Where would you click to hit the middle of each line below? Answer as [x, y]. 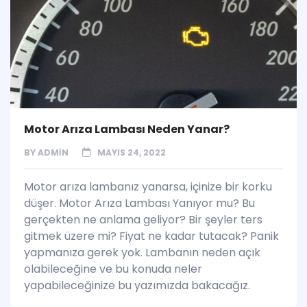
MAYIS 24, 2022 [132, 152]
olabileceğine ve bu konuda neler [113, 269]
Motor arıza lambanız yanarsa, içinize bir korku [148, 186]
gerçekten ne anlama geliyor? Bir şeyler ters [143, 219]
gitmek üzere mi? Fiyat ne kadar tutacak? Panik [151, 236]
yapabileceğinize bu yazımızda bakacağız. [137, 285]
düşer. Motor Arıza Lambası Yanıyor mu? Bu [139, 203]
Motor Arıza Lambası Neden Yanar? [127, 129]
